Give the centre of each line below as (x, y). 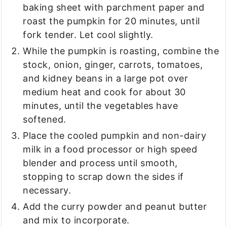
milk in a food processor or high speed (110, 149)
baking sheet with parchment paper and (114, 7)
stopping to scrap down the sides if (103, 177)
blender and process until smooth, (100, 163)
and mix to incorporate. (76, 220)
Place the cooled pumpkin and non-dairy (115, 136)
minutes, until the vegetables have (101, 106)
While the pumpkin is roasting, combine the (121, 51)
